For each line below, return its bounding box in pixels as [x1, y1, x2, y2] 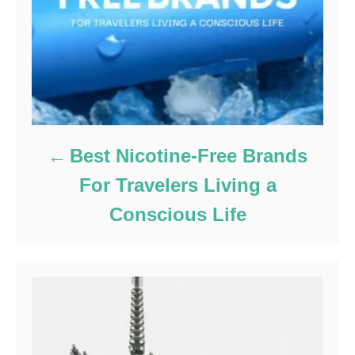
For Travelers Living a [78, 174, 277, 196]
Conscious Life [109, 204, 246, 225]
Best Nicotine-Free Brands [70, 145, 308, 166]
